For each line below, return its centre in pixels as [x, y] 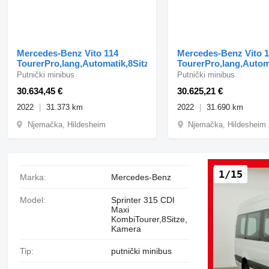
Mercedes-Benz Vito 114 [67, 53]
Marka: [36, 177]
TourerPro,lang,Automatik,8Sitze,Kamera [102, 63]
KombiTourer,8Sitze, [149, 219]
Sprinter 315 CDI [143, 200]
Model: [36, 200]
